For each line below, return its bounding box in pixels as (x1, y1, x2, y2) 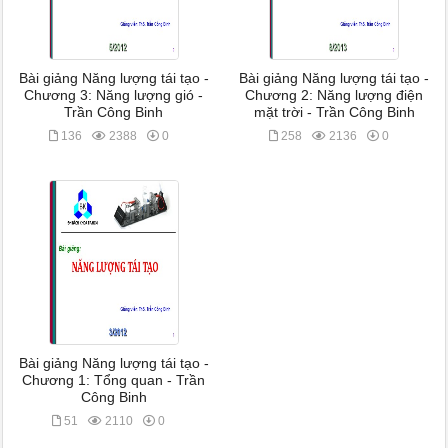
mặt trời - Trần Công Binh (253, 105, 415, 120)
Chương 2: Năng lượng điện (245, 88, 424, 103)
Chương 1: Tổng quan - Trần (22, 373, 206, 388)
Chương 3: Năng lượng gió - (24, 88, 204, 103)
